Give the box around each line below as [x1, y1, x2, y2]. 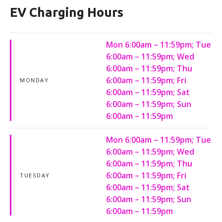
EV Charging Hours [10, 4, 123, 19]
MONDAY [20, 76, 49, 84]
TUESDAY [20, 171, 50, 179]
